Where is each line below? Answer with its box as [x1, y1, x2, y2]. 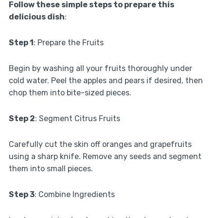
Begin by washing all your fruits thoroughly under [8, 64, 192, 73]
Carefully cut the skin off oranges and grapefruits [8, 140, 192, 149]
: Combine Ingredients [34, 190, 115, 200]
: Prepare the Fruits [33, 38, 104, 48]
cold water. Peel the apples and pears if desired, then [8, 76, 203, 86]
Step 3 [8, 190, 35, 200]
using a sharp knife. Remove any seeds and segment [8, 152, 201, 162]
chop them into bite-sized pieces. [8, 88, 131, 98]
